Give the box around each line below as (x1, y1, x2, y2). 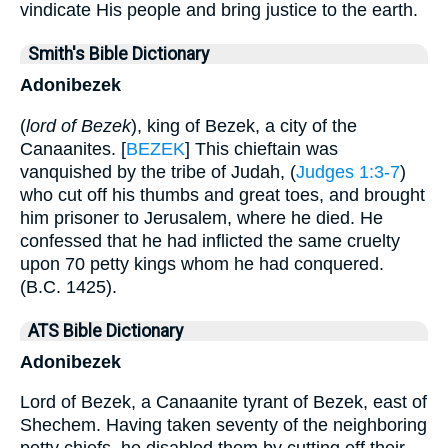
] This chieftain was (185, 138, 338, 159)
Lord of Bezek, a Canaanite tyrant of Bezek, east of (20, 392, 427, 413)
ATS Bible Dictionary (28, 320, 183, 341)
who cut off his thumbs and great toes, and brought (20, 184, 425, 205)
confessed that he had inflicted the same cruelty (20, 230, 400, 251)
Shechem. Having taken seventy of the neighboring (20, 415, 427, 436)
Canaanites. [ (20, 138, 126, 159)
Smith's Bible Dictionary (28, 44, 209, 64)
